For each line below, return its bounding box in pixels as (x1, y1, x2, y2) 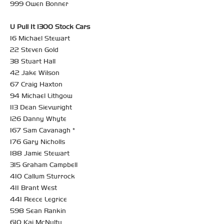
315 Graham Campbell (10, 160, 77, 169)
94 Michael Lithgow (10, 91, 72, 100)
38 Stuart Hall (10, 56, 55, 65)
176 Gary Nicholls (10, 137, 65, 146)
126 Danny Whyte (10, 114, 66, 123)
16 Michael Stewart (10, 33, 70, 42)
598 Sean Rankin (10, 206, 66, 215)
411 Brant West (10, 183, 57, 192)
